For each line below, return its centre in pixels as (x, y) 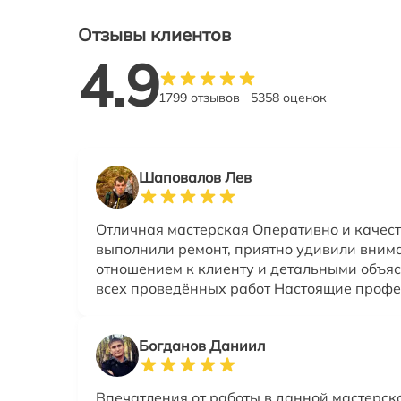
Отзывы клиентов (154, 34)
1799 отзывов (199, 98)
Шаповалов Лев (195, 177)
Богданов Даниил (202, 346)
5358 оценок (289, 98)
